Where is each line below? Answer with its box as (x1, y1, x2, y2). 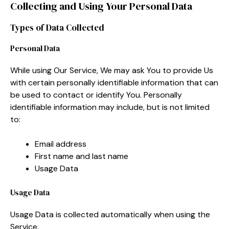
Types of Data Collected (10, 21, 104, 34)
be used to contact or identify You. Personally (10, 89, 182, 100)
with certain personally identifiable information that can (10, 77, 218, 88)
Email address (35, 138, 86, 149)
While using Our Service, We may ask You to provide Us (10, 64, 213, 76)
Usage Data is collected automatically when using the (10, 209, 210, 220)
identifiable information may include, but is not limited (10, 101, 210, 112)
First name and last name (35, 150, 128, 162)
